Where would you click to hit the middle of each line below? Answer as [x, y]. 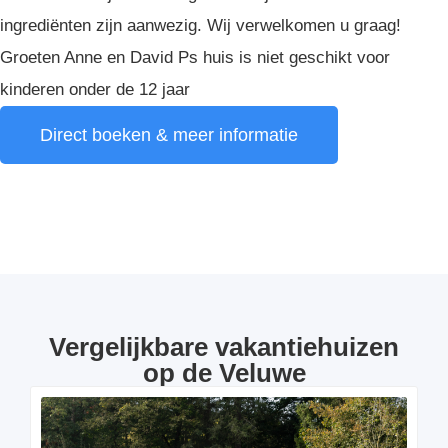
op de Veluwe [224, 373]
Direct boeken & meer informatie [169, 135]
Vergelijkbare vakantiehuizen [224, 347]
